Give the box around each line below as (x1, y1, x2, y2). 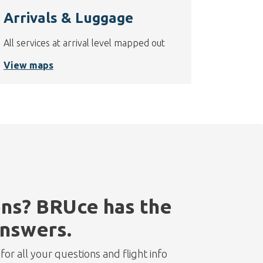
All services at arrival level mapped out (4, 38, 165, 49)
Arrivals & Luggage (4, 10, 133, 26)
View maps (4, 60, 53, 71)
